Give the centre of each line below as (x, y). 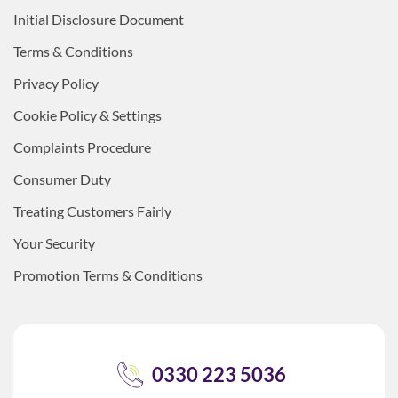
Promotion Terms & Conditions (108, 275)
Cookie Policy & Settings (88, 115)
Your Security (54, 243)
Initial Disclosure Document (99, 19)
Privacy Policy (56, 83)
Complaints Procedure (82, 147)
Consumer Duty (62, 179)
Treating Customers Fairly (92, 211)
